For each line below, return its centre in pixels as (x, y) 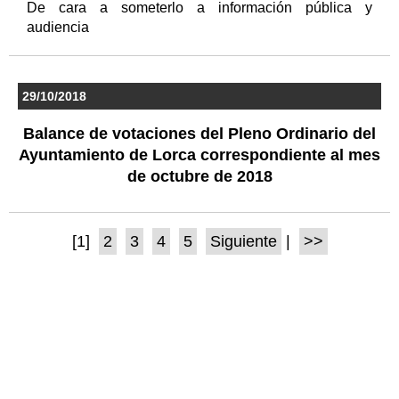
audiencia (60, 27)
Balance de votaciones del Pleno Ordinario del (199, 133)
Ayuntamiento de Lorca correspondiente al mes (199, 155)
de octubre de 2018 (199, 176)
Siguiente (243, 241)
